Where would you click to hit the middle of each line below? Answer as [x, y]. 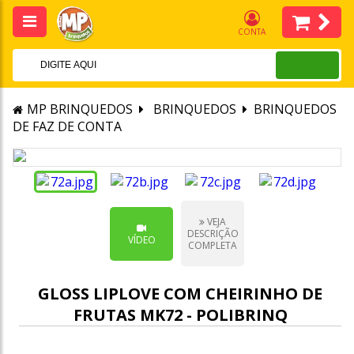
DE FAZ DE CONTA [67, 127]
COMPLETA [213, 246]
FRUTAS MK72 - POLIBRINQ [180, 315]
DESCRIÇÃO [213, 234]
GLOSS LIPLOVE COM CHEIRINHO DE [180, 294]
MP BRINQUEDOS [80, 109]
